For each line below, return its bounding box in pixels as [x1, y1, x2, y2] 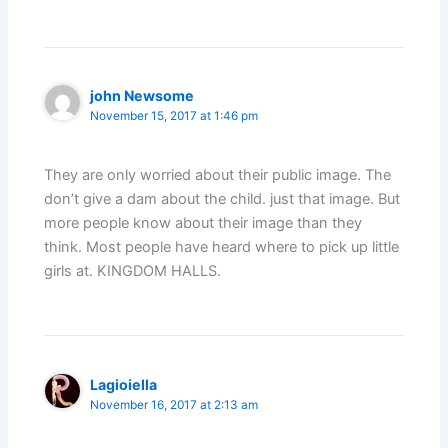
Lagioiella [90, 375, 158, 393]
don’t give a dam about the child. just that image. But [44, 189, 401, 208]
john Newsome [90, 87, 195, 105]
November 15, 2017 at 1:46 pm [90, 109, 259, 124]
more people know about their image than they [44, 213, 363, 232]
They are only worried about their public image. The [44, 165, 392, 184]
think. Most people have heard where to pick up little [44, 237, 400, 256]
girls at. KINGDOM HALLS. [44, 261, 222, 280]
